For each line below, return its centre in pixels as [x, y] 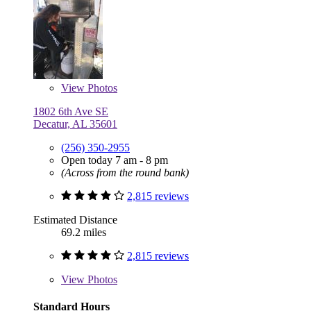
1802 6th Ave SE [71, 111]
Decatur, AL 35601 [75, 124]
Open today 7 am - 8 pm [115, 160]
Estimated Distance [75, 219]
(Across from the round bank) [125, 172]
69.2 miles [84, 232]
